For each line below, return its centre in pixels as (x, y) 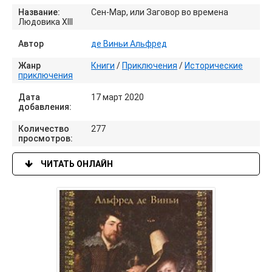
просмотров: (46, 138)
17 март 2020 (117, 97)
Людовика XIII (46, 22)
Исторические (214, 66)
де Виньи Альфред (129, 44)
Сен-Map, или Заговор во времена (160, 12)
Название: (39, 12)
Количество (44, 129)
